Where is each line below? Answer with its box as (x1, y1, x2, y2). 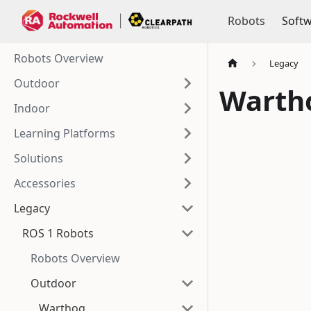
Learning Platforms (14, 126, 115, 141)
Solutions (14, 151, 63, 166)
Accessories (14, 176, 76, 191)
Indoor (14, 101, 50, 116)
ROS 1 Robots (22, 226, 94, 241)
